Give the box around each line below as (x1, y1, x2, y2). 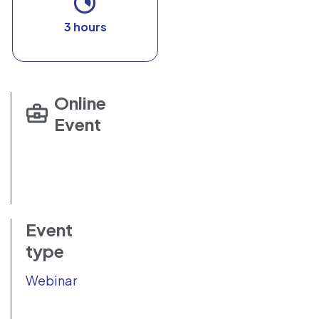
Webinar (26, 271, 77, 288)
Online (54, 91, 106, 113)
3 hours (63, 19, 107, 34)
